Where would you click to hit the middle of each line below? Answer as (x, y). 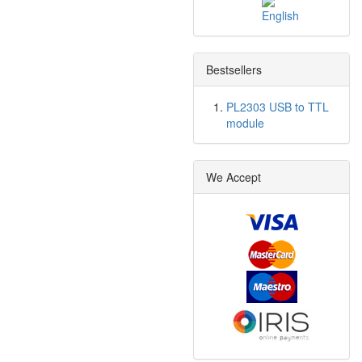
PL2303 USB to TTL (278, 107)
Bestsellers (234, 69)
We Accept (234, 177)
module (245, 123)
